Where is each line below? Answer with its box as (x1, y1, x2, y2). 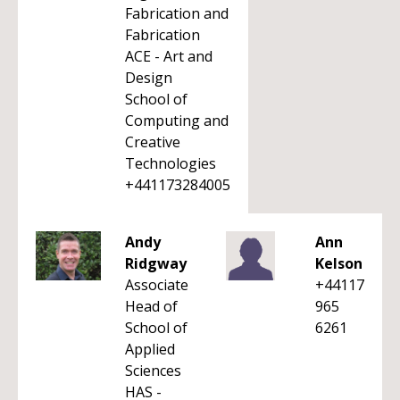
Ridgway (125, 254, 187, 273)
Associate (125, 275, 188, 295)
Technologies (125, 154, 216, 173)
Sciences (125, 361, 181, 380)
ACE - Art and (125, 46, 212, 66)
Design (125, 68, 172, 87)
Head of (125, 296, 178, 316)
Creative (125, 132, 180, 152)
